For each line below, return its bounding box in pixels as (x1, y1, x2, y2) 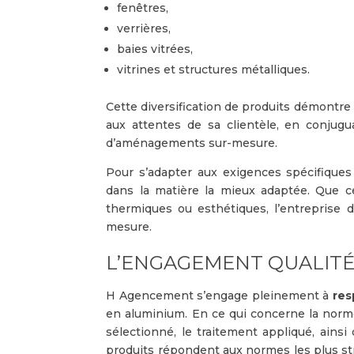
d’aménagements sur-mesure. (106, 135, 278, 150)
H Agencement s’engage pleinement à (106, 288, 333, 303)
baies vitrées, (117, 41, 197, 56)
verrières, (117, 21, 175, 36)
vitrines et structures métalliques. (117, 62, 314, 77)
